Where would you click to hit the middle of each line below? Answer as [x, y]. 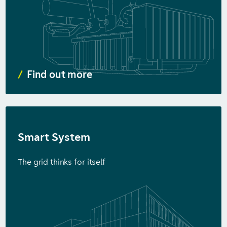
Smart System [54, 137]
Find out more [60, 74]
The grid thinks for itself [62, 162]
